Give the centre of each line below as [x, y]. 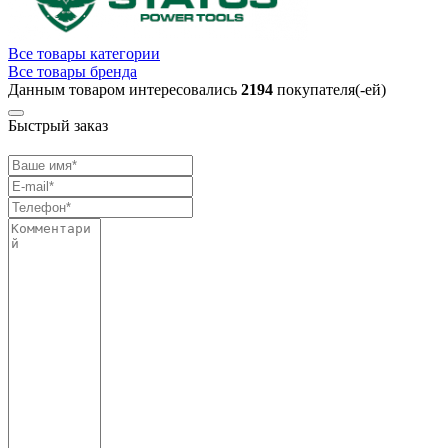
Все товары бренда [72, 71]
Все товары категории [84, 53]
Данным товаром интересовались [124, 89]
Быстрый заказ [58, 125]
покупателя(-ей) [329, 89]
